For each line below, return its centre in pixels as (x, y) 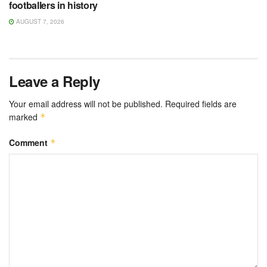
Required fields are (201, 104)
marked (24, 117)
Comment (30, 143)
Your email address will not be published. (86, 104)
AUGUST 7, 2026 (39, 22)
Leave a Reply (55, 81)
